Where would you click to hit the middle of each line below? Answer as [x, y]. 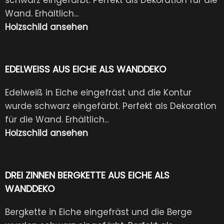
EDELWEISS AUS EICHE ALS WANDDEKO [82, 69]
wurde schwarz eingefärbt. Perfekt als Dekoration [111, 106]
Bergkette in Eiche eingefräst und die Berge [98, 212]
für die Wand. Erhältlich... [57, 119]
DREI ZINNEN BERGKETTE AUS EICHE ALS [87, 175]
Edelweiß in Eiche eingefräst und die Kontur [98, 92]
